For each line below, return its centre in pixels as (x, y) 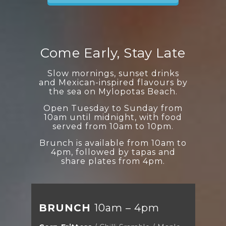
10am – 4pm (127, 208)
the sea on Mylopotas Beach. (113, 91)
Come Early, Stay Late (113, 53)
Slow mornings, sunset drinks (113, 73)
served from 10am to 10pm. (113, 126)
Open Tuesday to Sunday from (113, 108)
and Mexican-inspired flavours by (113, 82)
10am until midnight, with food (113, 117)
